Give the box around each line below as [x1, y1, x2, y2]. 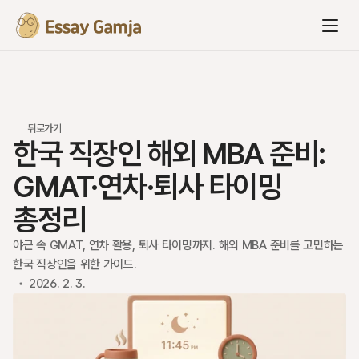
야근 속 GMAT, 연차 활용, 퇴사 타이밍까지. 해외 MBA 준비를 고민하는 [13, 238, 345, 252]
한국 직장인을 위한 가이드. [13, 257, 137, 272]
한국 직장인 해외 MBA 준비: [13, 135, 325, 171]
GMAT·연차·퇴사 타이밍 [13, 168, 281, 204]
